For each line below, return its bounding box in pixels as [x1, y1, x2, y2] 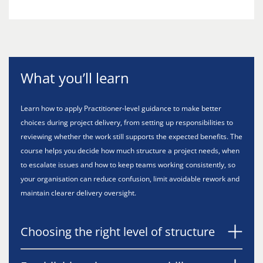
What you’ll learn [21, 68, 129, 87]
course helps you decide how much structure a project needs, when [21, 146, 240, 156]
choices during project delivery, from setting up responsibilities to [21, 117, 233, 127]
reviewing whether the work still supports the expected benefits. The [21, 131, 242, 141]
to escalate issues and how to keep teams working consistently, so [21, 160, 235, 170]
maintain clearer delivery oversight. [21, 188, 138, 198]
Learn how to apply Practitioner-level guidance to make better [21, 103, 221, 113]
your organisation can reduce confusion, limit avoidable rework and [21, 174, 240, 184]
